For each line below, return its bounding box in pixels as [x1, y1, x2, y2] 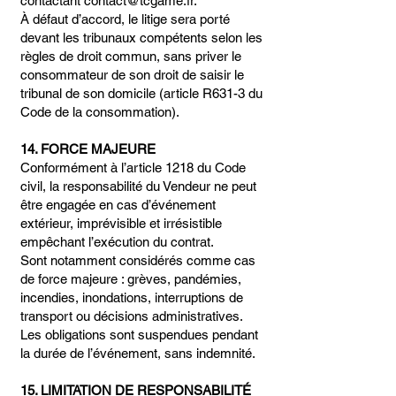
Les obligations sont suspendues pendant [20, 327, 258, 342]
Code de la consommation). [20, 104, 179, 119]
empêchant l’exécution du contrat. [20, 234, 214, 249]
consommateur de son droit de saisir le [20, 67, 244, 82]
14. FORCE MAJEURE [20, 141, 156, 156]
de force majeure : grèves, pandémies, [20, 271, 241, 286]
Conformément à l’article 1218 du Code [20, 160, 246, 175]
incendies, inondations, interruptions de [20, 290, 243, 305]
